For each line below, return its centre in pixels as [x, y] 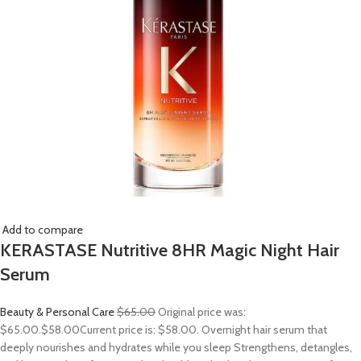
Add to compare [43, 230]
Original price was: [201, 312]
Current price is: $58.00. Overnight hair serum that [203, 330]
